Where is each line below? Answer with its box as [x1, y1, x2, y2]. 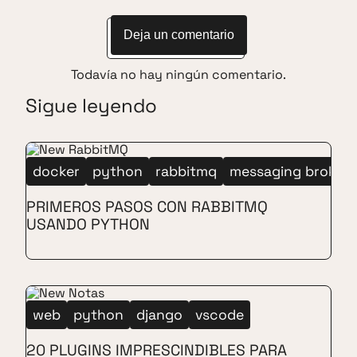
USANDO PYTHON [26, 214, 150, 234]
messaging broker [229, 162, 349, 180]
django [136, 305, 182, 324]
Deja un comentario [123, 27, 234, 41]
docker [33, 162, 80, 180]
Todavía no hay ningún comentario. [71, 65, 286, 83]
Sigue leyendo [25, 92, 157, 118]
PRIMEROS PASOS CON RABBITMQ [26, 196, 268, 217]
